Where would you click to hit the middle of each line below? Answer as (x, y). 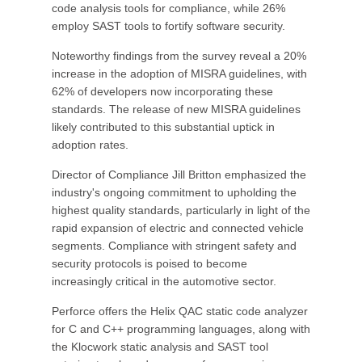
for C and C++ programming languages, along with (181, 329)
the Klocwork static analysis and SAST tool (160, 347)
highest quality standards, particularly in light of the (181, 210)
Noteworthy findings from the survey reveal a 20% (179, 56)
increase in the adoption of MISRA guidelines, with (179, 74)
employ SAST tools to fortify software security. (168, 26)
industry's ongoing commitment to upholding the (174, 192)
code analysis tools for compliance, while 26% (168, 8)
